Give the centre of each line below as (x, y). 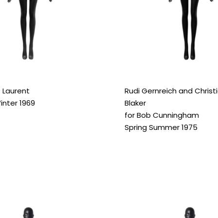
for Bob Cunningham (162, 115)
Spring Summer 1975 (161, 127)
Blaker (135, 103)
